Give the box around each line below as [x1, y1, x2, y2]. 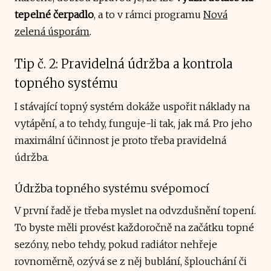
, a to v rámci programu [94, 8, 203, 21]
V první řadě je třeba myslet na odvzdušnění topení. [15, 204, 256, 217]
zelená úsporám [15, 25, 90, 38]
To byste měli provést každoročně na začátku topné [15, 221, 254, 233]
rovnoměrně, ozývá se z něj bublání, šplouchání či [15, 255, 247, 267]
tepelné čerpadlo [15, 8, 94, 21]
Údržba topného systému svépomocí [15, 181, 209, 195]
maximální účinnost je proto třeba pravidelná [15, 134, 226, 146]
